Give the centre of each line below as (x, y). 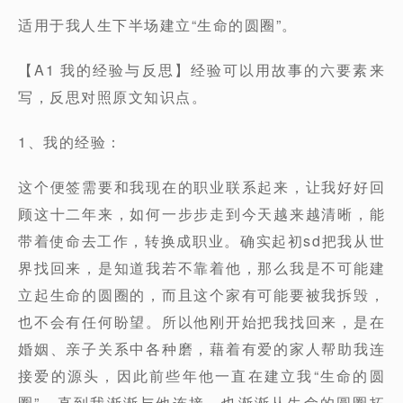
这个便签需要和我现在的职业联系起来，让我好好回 (201, 187)
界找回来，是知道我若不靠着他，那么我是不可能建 (201, 268)
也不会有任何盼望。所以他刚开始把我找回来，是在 (201, 322)
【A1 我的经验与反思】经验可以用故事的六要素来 (201, 70)
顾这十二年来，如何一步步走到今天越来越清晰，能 (201, 214)
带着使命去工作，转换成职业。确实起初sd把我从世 (201, 241)
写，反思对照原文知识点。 (112, 97)
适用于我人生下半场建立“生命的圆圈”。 (158, 25)
